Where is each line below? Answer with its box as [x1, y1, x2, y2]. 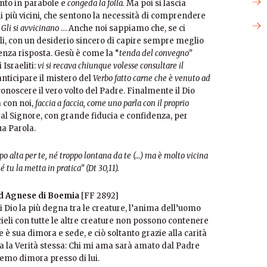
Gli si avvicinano [1, 23, 61, 33]
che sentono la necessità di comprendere [44, 11, 206, 21]
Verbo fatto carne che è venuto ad [93, 73, 210, 83]
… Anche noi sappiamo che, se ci [61, 23, 185, 33]
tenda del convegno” [119, 48, 192, 58]
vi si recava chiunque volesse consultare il [36, 61, 184, 71]
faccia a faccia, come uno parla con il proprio [35, 98, 189, 108]
